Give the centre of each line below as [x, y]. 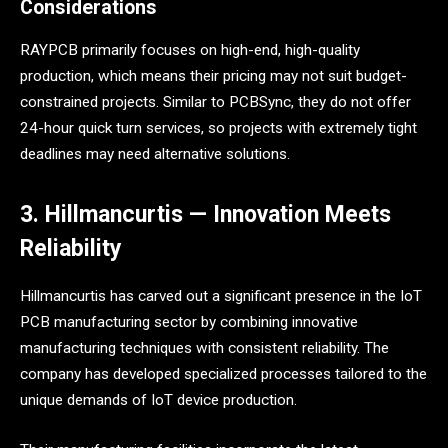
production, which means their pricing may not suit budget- [213, 75]
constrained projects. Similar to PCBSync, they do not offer [215, 101]
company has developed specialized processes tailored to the [223, 373]
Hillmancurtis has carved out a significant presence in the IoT [221, 295]
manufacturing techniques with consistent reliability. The [204, 347]
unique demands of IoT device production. [158, 399]
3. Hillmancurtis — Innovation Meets [205, 214]
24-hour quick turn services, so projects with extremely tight [218, 127]
